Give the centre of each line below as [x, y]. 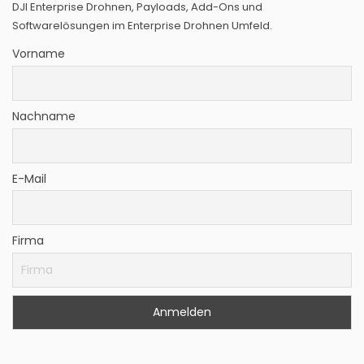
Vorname [39, 54]
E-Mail [29, 178]
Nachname [44, 117]
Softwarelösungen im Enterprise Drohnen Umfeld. [142, 26]
